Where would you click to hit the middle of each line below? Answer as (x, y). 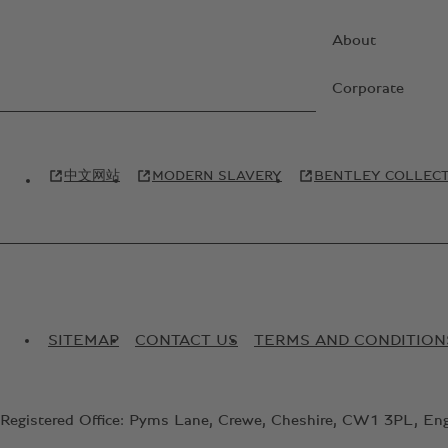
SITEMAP (83, 340)
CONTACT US (186, 340)
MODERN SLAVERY (217, 176)
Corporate (368, 88)
